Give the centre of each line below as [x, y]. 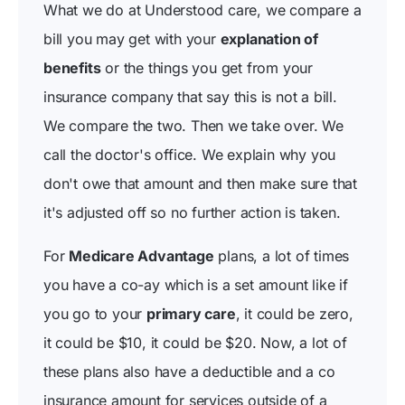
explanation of [269, 39]
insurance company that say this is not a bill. [190, 97]
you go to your [95, 314]
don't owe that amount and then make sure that [200, 184]
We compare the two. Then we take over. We [193, 126]
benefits [72, 68]
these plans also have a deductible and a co [189, 372]
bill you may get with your [132, 39]
